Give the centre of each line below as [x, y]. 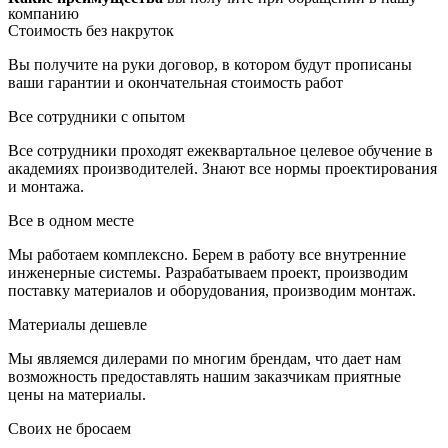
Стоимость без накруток [91, 30]
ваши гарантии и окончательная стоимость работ [175, 82]
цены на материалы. [77, 394]
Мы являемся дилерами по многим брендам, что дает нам [204, 358]
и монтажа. [46, 186]
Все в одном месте [71, 220]
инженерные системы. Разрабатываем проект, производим [208, 272]
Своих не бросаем [69, 428]
